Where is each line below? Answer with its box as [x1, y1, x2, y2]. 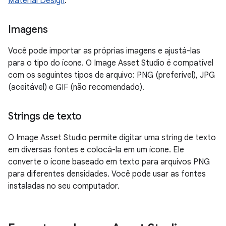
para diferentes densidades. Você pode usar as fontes [8, 169, 206, 179]
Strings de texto [8, 110, 82, 123]
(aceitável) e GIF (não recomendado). [8, 82, 144, 92]
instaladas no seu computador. [8, 181, 120, 191]
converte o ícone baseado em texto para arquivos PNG [8, 157, 210, 167]
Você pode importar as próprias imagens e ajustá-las [8, 46, 200, 56]
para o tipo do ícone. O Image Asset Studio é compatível [8, 58, 213, 68]
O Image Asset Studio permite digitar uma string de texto [8, 133, 216, 143]
